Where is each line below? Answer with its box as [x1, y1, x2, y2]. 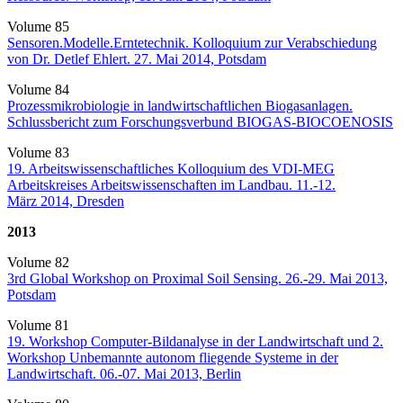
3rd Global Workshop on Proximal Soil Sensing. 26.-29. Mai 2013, [7, 270, 388, 286]
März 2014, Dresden [7, 193, 124, 209]
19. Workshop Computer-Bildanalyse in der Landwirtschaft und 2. [7, 333, 383, 349]
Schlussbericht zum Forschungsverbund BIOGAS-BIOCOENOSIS [7, 113, 393, 130]
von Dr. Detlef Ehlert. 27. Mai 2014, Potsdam [7, 50, 266, 67]
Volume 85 [7, 18, 69, 34]
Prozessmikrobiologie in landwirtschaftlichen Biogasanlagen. [7, 97, 353, 113]
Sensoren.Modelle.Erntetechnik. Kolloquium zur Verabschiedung [7, 34, 377, 50]
